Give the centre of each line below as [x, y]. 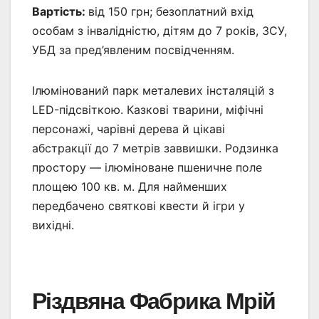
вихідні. [53, 225]
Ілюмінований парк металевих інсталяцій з [153, 90]
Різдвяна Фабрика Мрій [154, 301]
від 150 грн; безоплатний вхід [171, 11]
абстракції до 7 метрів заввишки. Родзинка [155, 148]
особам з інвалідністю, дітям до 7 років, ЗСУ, [159, 30]
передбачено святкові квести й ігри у [138, 205]
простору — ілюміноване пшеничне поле [147, 167]
